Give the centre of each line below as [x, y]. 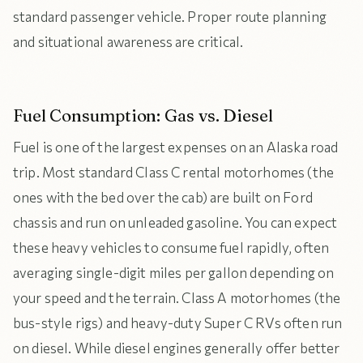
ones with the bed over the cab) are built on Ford [163, 197]
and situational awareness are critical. [128, 42]
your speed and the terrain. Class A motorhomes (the [177, 298]
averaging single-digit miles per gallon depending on [174, 273]
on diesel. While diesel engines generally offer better [177, 348]
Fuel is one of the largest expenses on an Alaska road [176, 147]
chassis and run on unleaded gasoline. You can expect [175, 222]
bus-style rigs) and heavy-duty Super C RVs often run [178, 323]
